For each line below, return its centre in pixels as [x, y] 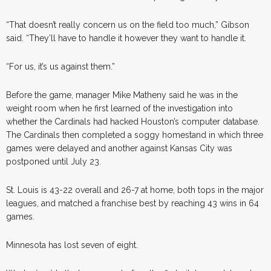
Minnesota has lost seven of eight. [72, 245]
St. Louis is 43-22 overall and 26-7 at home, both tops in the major [135, 190]
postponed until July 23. [54, 161]
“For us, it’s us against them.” [60, 66]
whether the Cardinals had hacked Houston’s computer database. [133, 121]
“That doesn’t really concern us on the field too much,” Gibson [128, 24]
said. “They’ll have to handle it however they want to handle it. [126, 38]
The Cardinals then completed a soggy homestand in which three [135, 135]
